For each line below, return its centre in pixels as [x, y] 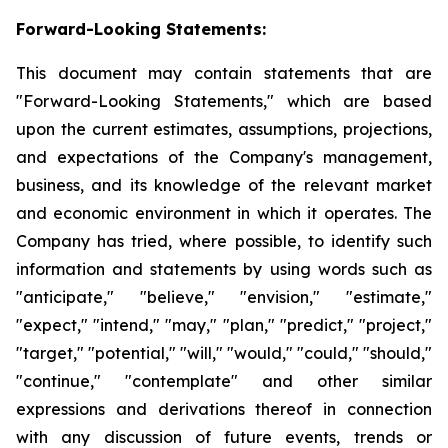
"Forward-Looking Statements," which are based [224, 101]
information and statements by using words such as [224, 269]
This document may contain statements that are [224, 73]
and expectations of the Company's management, [224, 157]
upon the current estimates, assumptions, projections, [224, 129]
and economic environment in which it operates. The [224, 213]
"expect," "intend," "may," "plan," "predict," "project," [224, 325]
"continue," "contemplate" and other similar [224, 381]
